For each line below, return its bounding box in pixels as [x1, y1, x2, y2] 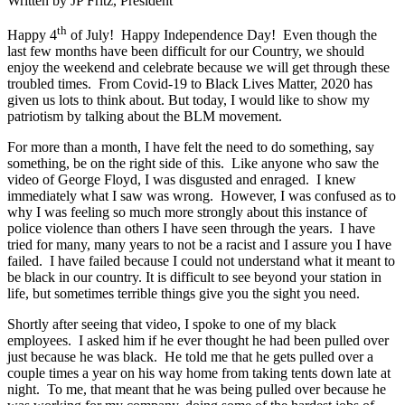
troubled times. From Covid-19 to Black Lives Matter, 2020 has [7, 76, 372, 92]
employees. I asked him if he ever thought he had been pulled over [7, 333, 389, 349]
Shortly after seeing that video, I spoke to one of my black [7, 316, 336, 333]
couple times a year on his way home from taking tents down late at [7, 365, 391, 381]
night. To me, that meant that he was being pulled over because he [7, 381, 386, 398]
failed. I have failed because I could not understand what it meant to [7, 253, 395, 269]
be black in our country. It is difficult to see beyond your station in [7, 269, 381, 286]
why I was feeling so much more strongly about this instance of [7, 204, 367, 221]
